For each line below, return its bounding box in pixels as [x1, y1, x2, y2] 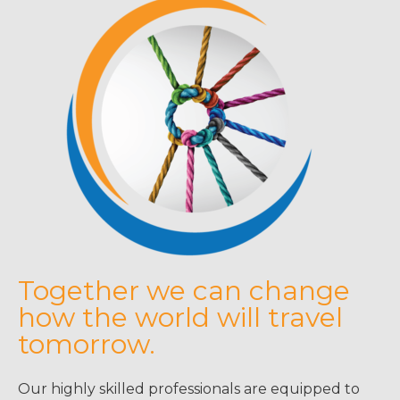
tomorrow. [18, 328, 155, 362]
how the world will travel [18, 301, 343, 335]
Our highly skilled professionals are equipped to [18, 380, 360, 398]
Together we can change [18, 274, 350, 308]
